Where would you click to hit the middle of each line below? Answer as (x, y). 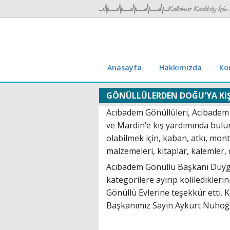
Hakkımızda (180, 68)
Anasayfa (124, 68)
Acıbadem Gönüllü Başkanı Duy (166, 167)
